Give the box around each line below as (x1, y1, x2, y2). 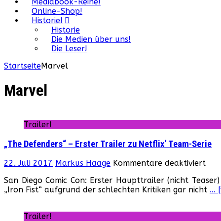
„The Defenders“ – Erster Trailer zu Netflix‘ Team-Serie (4, 138, 212, 149)
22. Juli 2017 (4, 158, 53, 168)
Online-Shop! (32, 6, 82, 16)
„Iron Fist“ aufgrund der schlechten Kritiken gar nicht (4, 185, 210, 195)
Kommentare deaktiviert (113, 158, 206, 168)
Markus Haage (55, 158, 110, 168)
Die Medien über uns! (51, 35, 131, 44)
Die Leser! (51, 44, 87, 53)
